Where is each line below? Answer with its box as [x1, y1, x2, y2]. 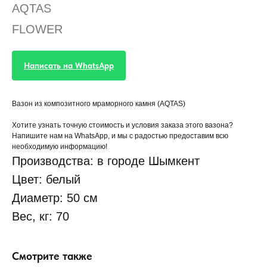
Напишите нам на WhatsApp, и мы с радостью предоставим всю [12, 132, 228, 140]
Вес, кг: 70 [12, 210, 69, 223]
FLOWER [12, 23, 63, 36]
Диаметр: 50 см [12, 191, 98, 204]
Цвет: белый [12, 173, 80, 186]
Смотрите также [12, 250, 92, 262]
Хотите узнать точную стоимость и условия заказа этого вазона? [12, 121, 233, 129]
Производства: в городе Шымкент [12, 154, 200, 167]
